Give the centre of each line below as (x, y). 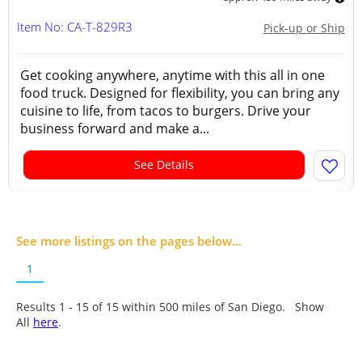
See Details (164, 164)
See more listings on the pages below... (129, 241)
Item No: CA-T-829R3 (75, 27)
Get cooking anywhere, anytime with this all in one (173, 75)
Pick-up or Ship (304, 28)
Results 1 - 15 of (61, 307)
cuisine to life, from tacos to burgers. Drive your (166, 111)
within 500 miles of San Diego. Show (221, 307)
